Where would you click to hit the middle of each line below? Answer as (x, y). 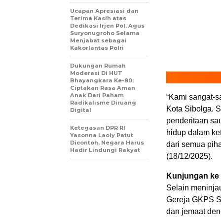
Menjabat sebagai (98, 41)
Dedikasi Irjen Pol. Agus (107, 26)
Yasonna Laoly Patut (102, 135)
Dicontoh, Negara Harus (107, 143)
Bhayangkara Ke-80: (102, 81)
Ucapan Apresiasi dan (104, 11)
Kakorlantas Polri (97, 48)
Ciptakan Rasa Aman (103, 88)
